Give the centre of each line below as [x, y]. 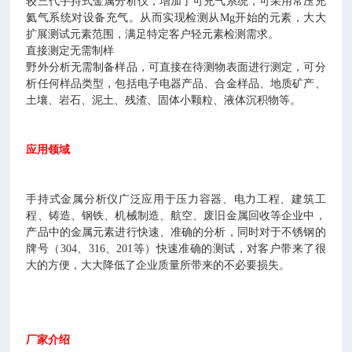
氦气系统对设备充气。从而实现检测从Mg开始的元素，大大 [176, 18]
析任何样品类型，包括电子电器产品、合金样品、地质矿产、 [176, 84]
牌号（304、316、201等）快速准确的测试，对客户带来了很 [176, 249]
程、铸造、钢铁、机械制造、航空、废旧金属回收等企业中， [176, 216]
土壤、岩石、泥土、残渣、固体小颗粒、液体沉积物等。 [164, 100]
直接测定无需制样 [70, 51]
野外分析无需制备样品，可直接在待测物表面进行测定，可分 [176, 67]
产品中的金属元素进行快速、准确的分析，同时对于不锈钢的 [176, 232]
